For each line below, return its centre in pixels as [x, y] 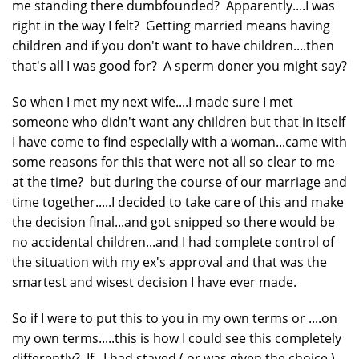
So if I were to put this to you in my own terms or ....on [175, 318]
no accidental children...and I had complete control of [173, 242]
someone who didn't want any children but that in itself [179, 121]
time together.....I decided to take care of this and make [178, 202]
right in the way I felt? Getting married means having [171, 25]
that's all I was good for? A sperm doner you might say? [179, 65]
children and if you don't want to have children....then [173, 45]
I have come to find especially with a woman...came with [179, 141]
